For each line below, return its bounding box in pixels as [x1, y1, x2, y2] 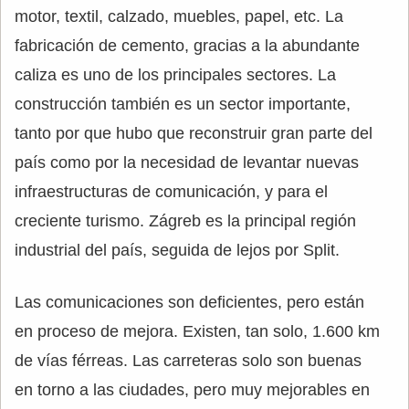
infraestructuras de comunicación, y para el [15, 182, 328, 201]
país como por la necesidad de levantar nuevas [15, 152, 359, 172]
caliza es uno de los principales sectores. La [15, 65, 336, 84]
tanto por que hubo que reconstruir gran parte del [15, 123, 372, 142]
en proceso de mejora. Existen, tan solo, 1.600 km [15, 321, 380, 341]
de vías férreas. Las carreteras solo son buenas [15, 351, 362, 370]
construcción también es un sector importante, [15, 94, 351, 113]
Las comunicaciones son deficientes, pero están [15, 292, 364, 311]
